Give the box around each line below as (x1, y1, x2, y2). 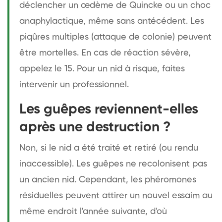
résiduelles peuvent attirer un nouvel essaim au (19, 191, 213, 200)
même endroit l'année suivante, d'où (19, 207, 167, 216)
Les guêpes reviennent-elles (19, 102, 198, 116)
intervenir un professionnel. (19, 80, 129, 89)
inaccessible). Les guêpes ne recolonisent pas (19, 159, 207, 168)
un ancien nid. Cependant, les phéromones (19, 175, 196, 184)
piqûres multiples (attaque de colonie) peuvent (19, 32, 212, 42)
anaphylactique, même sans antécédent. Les (19, 16, 204, 26)
